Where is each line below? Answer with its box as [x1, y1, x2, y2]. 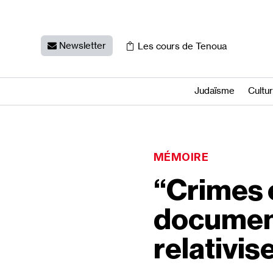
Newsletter [59, 40, 107, 52]
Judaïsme [194, 85, 235, 96]
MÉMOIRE [154, 151, 208, 163]
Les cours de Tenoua [137, 40, 227, 52]
